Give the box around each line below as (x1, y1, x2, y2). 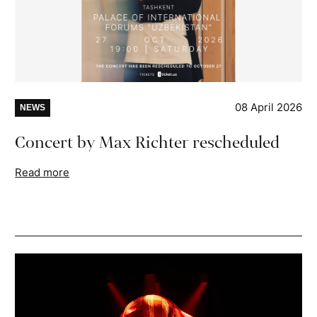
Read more (15, 166, 70, 180)
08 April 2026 (234, 100, 302, 115)
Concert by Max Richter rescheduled (15, 131, 280, 155)
